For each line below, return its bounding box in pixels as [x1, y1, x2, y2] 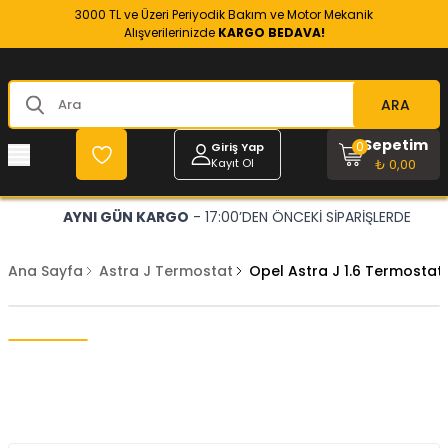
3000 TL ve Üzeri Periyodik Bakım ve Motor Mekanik [75, 6, 373, 23]
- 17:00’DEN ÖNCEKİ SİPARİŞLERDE [188, 207, 411, 227]
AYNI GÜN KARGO [62, 207, 189, 227]
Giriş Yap [210, 138, 264, 155]
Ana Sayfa [8, 261, 83, 281]
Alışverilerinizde [123, 24, 218, 41]
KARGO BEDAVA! [217, 24, 325, 41]
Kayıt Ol [210, 154, 254, 171]
